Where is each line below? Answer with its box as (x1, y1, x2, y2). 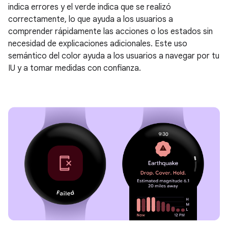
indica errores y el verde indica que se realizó (8, 2, 171, 13)
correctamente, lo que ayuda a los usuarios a (8, 14, 173, 25)
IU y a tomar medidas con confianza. (8, 63, 141, 74)
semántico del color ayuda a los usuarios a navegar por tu (8, 51, 219, 62)
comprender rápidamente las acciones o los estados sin (8, 26, 213, 37)
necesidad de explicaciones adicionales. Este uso (8, 39, 187, 49)
